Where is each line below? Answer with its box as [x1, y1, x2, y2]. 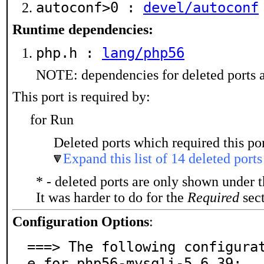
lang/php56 [102, 45, 184, 61]
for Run [30, 112, 74, 127]
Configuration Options [12, 214, 149, 229]
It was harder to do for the [36, 190, 187, 205]
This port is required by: [12, 89, 150, 104]
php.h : [36, 45, 102, 61]
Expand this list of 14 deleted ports [63, 151, 262, 166]
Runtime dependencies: [12, 22, 153, 37]
